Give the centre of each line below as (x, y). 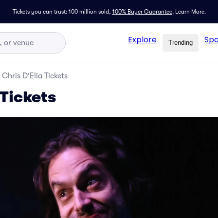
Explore (142, 39)
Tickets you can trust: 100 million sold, (62, 12)
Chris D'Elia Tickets (35, 76)
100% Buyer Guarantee (142, 12)
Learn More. (190, 12)
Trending (181, 43)
